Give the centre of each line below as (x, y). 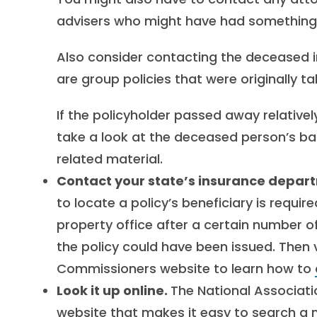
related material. (110, 159)
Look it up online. (114, 290)
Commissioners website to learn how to (186, 269)
